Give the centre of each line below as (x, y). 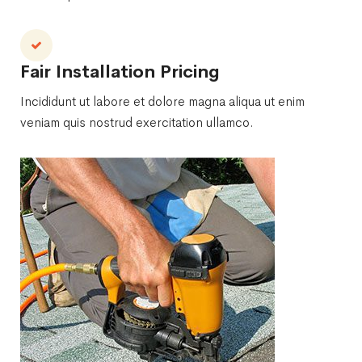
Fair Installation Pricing (120, 72)
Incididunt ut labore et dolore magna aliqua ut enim (162, 101)
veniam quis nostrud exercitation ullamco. (137, 122)
